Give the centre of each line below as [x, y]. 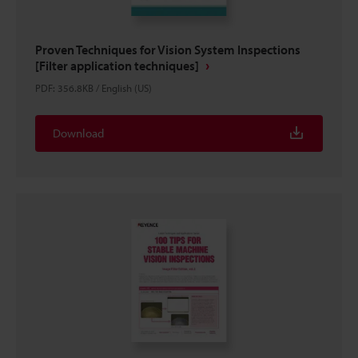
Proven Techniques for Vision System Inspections [168, 50]
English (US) [127, 88]
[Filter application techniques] [117, 66]
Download [78, 133]
